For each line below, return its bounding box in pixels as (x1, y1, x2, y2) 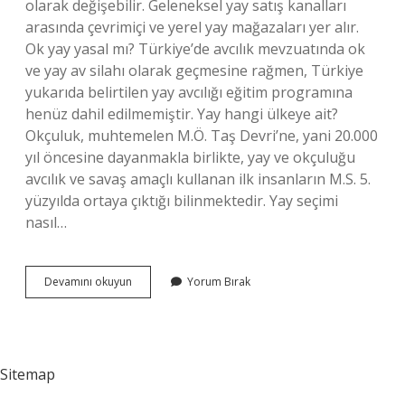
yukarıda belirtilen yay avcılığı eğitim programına (25, 82, 353, 102)
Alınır (131, 306, 157, 321)
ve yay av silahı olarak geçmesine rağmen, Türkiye (25, 61, 363, 80)
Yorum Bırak (187, 274, 250, 289)
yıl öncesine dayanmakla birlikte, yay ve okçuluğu (25, 147, 355, 167)
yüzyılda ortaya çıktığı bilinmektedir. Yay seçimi (25, 191, 338, 211)
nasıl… (25, 212, 67, 232)
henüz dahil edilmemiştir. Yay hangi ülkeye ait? (25, 104, 338, 124)
